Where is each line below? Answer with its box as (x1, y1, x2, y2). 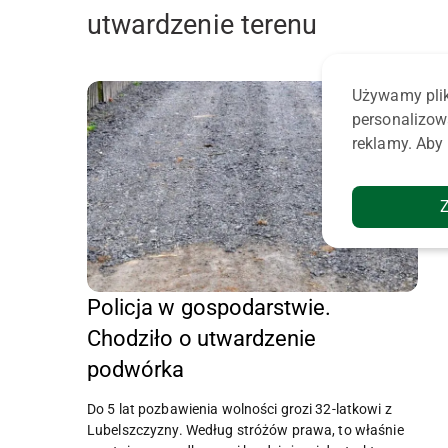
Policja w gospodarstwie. (87, 294, 332, 320)
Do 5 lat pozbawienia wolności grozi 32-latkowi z (87, 400, 392, 417)
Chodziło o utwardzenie (87, 325, 317, 351)
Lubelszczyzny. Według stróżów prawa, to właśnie (87, 421, 404, 438)
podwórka (87, 356, 185, 382)
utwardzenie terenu (87, 9, 318, 42)
